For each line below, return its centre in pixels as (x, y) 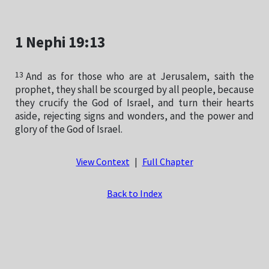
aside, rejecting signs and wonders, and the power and (134, 117)
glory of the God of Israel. (69, 130)
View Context (103, 163)
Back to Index (134, 195)
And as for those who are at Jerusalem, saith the (140, 77)
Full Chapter (168, 163)
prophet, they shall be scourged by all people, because (134, 90)
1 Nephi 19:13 (60, 43)
